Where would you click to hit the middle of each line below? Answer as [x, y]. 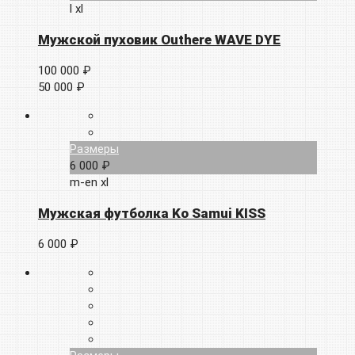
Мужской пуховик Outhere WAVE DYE [159, 39]
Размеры [94, 149]
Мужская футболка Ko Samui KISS [152, 213]
